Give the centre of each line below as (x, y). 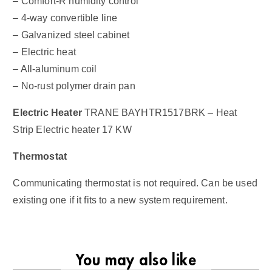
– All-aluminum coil (55, 69)
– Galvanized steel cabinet (71, 35)
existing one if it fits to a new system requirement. (120, 200)
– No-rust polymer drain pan (74, 86)
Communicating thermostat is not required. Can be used (135, 183)
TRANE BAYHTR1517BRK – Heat (159, 112)
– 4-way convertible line (65, 18)
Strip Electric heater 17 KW (72, 129)
